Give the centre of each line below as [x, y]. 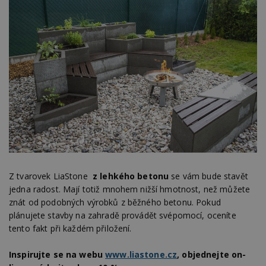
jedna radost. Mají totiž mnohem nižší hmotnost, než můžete [130, 189]
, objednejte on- [212, 255]
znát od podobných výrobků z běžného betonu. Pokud [115, 202]
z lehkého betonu [132, 176]
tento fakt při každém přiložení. [70, 228]
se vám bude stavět [210, 176]
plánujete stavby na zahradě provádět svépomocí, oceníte [123, 215]
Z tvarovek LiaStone [51, 176]
